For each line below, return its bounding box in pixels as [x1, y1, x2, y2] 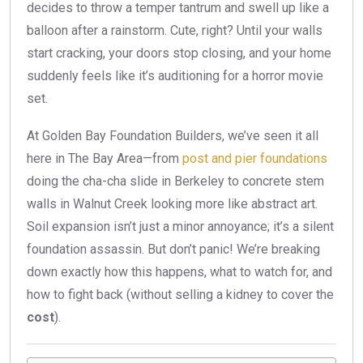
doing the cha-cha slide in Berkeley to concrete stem [27, 173, 324, 190]
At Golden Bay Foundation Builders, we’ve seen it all [27, 128, 318, 144]
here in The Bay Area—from [27, 151, 182, 167]
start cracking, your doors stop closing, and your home [27, 45, 331, 62]
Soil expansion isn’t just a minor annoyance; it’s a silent [27, 219, 334, 235]
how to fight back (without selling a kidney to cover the [27, 287, 334, 303]
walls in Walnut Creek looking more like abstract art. [27, 196, 318, 212]
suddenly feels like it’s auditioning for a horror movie [27, 68, 323, 84]
